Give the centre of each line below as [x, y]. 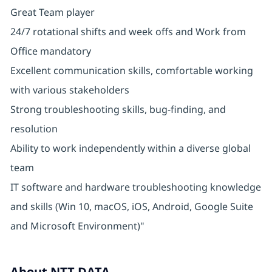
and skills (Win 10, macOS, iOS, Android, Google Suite [131, 207]
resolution [34, 129]
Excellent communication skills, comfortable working [131, 71]
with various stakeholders [70, 90]
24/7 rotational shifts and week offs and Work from [128, 32]
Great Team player [52, 12]
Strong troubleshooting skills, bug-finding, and [118, 110]
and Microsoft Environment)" [77, 226]
